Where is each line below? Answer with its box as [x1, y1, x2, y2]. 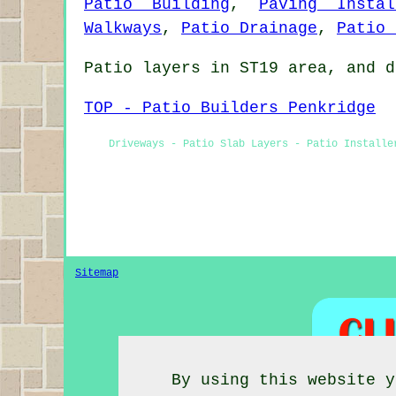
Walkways [84, 19, 162, 37]
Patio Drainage [181, 19, 317, 37]
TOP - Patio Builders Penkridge [84, 98, 376, 117]
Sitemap [75, 266, 118, 279]
